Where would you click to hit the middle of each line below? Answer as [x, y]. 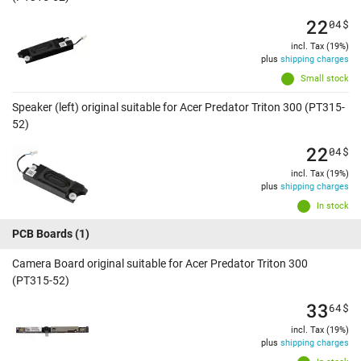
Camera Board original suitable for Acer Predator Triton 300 [160, 264]
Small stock [325, 79]
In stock [333, 206]
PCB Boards [42, 234]
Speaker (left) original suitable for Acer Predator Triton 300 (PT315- [178, 108]
